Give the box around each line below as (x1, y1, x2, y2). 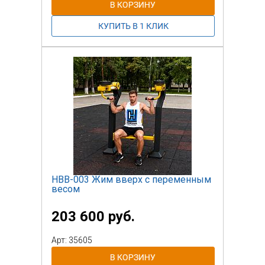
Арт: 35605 (51, 235, 92, 245)
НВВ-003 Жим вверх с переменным (51, 173, 211, 185)
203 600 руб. (51, 208, 135, 225)
